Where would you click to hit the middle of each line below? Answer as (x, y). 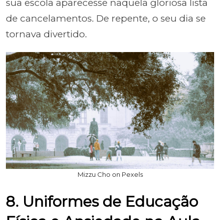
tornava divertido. (46, 34)
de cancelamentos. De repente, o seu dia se (106, 18)
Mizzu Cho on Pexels (110, 174)
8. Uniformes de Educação (102, 202)
